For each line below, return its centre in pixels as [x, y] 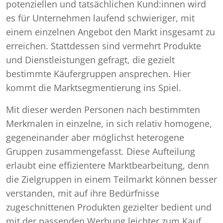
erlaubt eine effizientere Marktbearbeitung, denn [108, 165]
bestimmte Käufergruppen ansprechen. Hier [98, 74]
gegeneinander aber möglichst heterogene [95, 137]
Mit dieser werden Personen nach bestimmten [103, 110]
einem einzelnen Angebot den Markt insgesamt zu [111, 32]
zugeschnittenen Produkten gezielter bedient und [109, 207]
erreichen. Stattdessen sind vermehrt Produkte [104, 46]
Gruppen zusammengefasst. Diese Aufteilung [101, 151]
